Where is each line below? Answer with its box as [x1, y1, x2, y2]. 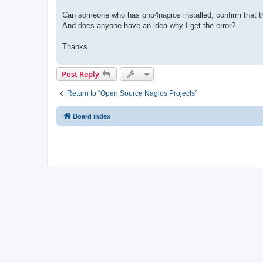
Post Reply [62, 68, 99, 79]
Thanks [62, 42, 87, 51]
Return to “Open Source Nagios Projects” [67, 89, 197, 97]
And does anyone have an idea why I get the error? [62, 21, 235, 30]
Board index [73, 112, 110, 120]
